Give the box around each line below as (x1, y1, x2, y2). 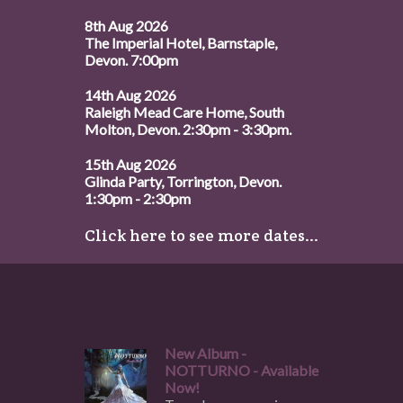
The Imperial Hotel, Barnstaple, (85, 34, 277, 51)
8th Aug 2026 (85, 17, 168, 34)
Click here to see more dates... (85, 225, 318, 246)
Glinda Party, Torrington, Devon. (85, 173, 282, 190)
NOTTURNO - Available (165, 362, 318, 379)
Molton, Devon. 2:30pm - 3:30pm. (85, 121, 291, 138)
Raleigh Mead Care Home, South (85, 103, 284, 121)
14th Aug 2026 (85, 86, 176, 103)
